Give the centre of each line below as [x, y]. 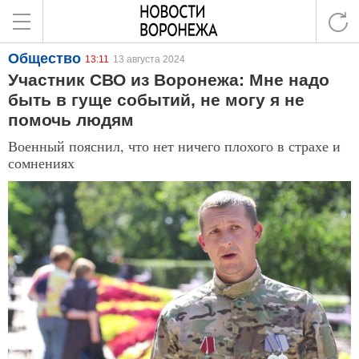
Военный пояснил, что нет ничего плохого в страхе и [174, 146]
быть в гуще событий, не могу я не [156, 100]
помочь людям [71, 120]
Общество [44, 58]
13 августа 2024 [149, 59]
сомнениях [41, 163]
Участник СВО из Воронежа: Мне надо [169, 80]
